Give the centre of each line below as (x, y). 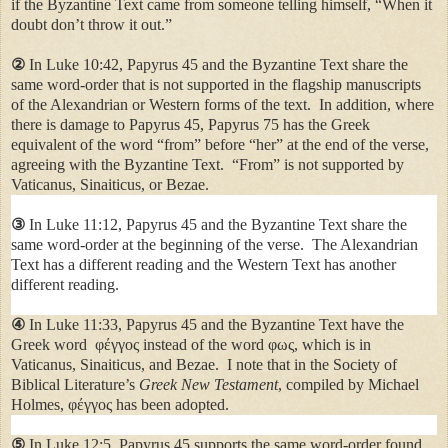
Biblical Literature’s (75, 384)
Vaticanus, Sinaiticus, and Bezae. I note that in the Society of (204, 364)
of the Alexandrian (71, 104)
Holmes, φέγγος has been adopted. (120, 404)
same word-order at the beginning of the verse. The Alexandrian (214, 244)
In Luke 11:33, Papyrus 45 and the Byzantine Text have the (214, 324)
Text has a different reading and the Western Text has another (203, 264)
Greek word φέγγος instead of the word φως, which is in (191, 344)
